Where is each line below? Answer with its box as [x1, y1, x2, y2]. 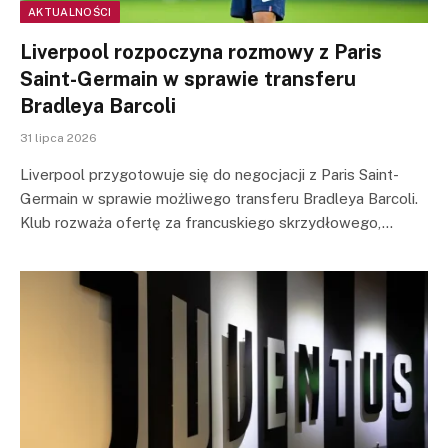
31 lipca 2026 [20, 130, 97, 145]
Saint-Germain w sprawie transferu [20, 66, 356, 91]
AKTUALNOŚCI [28, 5, 112, 18]
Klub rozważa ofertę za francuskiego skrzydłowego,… [20, 213, 393, 231]
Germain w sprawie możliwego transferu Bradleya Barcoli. [20, 189, 418, 207]
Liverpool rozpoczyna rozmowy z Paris [20, 39, 382, 64]
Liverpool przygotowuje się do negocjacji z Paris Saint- [20, 165, 399, 183]
